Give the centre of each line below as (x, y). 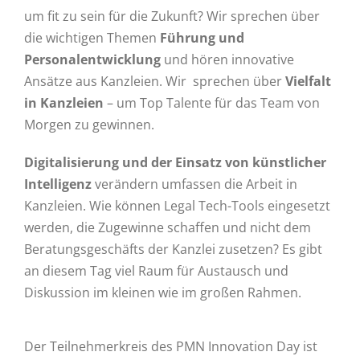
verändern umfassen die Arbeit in (194, 184)
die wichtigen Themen (92, 38)
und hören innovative (227, 60)
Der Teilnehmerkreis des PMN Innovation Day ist (171, 347)
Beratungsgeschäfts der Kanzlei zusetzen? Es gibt (173, 250)
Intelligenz (58, 184)
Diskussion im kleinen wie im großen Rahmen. (163, 293)
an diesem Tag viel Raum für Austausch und (156, 271)
